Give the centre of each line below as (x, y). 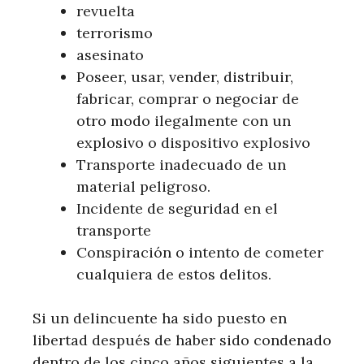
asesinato (110, 54)
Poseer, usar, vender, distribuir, (185, 76)
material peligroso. (143, 186)
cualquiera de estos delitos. (174, 274)
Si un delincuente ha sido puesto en (160, 318)
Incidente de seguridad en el (177, 208)
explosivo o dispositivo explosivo (193, 142)
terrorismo (115, 32)
